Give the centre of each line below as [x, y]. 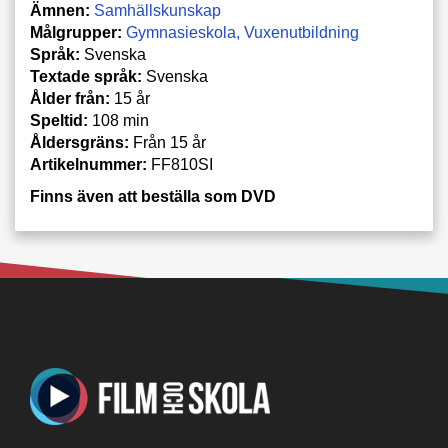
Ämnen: [60, 10]
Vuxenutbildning [301, 32]
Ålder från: [70, 98]
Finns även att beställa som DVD [153, 196]
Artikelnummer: [88, 164]
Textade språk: [86, 76]
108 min [118, 120]
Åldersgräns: [79, 142]
